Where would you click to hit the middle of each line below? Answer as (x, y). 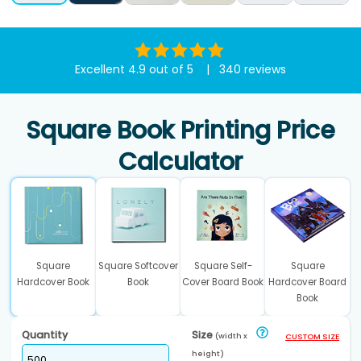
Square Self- (223, 266)
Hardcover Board (308, 282)
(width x (231, 336)
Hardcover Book (54, 282)
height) (207, 354)
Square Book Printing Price (180, 131)
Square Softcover (138, 266)
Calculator (180, 162)
